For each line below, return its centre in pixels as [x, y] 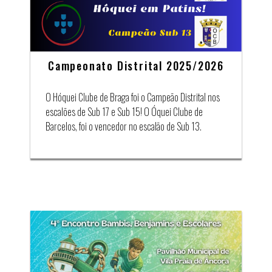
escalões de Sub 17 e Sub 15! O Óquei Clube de [124, 111]
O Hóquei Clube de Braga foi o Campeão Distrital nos [133, 97]
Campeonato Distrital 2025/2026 [136, 65]
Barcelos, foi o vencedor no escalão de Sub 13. [124, 126]
